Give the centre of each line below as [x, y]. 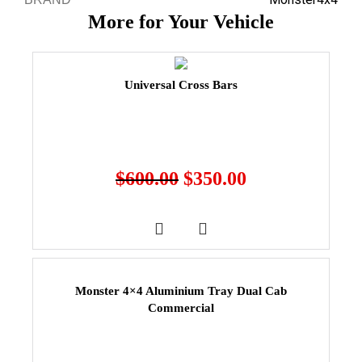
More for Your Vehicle [181, 21]
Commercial [181, 307]
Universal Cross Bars [181, 84]
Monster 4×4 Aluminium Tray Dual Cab [181, 290]
